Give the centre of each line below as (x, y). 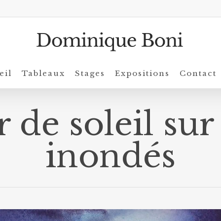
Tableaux (43, 73)
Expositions (142, 73)
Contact (198, 73)
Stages (90, 73)
